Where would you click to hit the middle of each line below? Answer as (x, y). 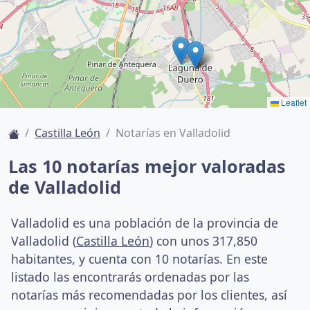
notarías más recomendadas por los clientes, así (149, 295)
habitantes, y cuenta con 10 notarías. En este (139, 259)
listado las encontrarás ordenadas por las (130, 277)
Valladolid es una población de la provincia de (145, 223)
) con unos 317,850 (203, 241)
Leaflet (293, 102)
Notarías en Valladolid (173, 133)
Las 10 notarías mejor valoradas (147, 166)
